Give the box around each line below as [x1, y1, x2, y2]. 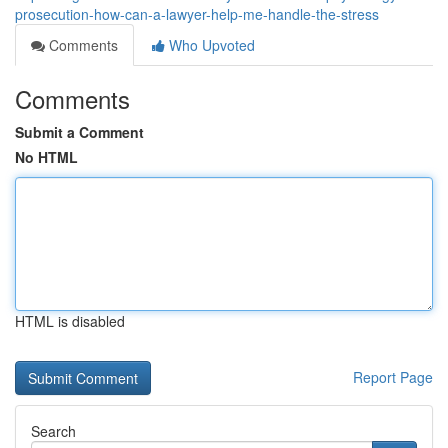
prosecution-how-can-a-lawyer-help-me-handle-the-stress [15, 4, 379, 24]
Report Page [353, 367, 433, 387]
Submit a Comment [15, 122, 144, 142]
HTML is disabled [15, 311, 125, 331]
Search [31, 421, 76, 441]
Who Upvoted [165, 35, 255, 55]
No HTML [15, 147, 78, 167]
